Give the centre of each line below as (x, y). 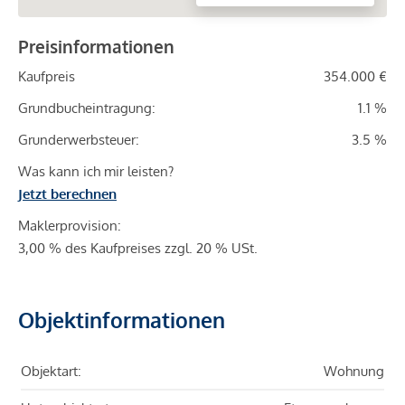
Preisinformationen (96, 47)
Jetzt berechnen (67, 194)
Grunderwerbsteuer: (79, 140)
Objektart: (51, 372)
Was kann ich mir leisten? (96, 172)
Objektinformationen (122, 320)
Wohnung (354, 372)
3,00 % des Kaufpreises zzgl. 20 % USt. (138, 249)
